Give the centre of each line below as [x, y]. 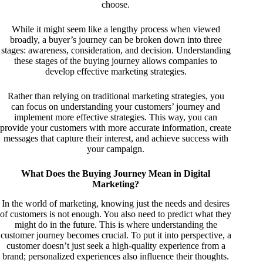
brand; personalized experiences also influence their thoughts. [116, 257]
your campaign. [116, 149]
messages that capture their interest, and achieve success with [116, 139]
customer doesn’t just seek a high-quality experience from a [116, 246]
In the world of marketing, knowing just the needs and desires [116, 204]
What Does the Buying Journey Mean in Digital [116, 174]
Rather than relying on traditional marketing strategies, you [116, 96]
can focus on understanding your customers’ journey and [116, 107]
